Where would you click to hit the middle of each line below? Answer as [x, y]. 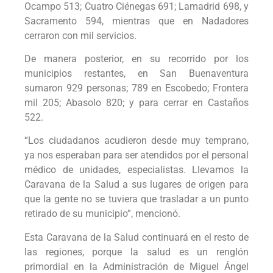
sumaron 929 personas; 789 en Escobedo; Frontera [136, 88]
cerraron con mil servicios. [80, 35]
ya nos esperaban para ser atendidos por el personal [136, 155]
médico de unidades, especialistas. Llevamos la [136, 170]
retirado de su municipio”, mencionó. [102, 214]
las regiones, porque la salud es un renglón [136, 252]
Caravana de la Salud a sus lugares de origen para [136, 185]
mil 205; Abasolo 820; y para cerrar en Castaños [136, 102]
